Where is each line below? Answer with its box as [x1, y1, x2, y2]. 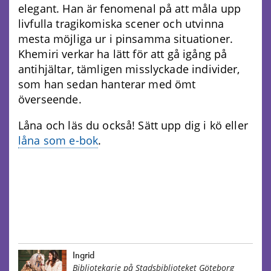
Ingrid [73, 251, 94, 260]
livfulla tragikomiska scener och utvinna [18, 16, 224, 31]
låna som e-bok [18, 132, 99, 148]
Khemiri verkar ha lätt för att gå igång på [18, 46, 227, 61]
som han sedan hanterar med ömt [18, 76, 196, 91]
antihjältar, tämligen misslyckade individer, [18, 61, 240, 76]
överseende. [18, 91, 82, 106]
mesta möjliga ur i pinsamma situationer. [18, 31, 233, 46]
